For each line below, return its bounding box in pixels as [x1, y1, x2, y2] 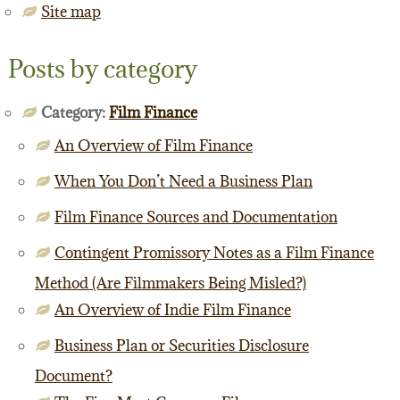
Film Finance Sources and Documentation [54, 207, 337, 227]
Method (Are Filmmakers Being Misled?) [34, 273, 306, 293]
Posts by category [7, 53, 197, 85]
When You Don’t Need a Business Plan [54, 171, 312, 191]
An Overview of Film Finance [54, 136, 253, 155]
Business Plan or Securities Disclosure [54, 336, 309, 355]
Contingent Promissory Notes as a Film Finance [54, 243, 374, 262]
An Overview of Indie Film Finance [54, 300, 291, 320]
